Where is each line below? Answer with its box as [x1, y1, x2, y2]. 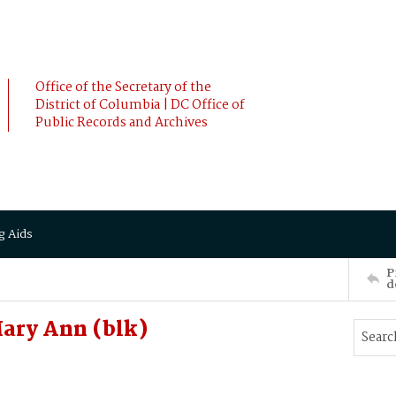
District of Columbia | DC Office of [35, 95, 245, 116]
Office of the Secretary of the [35, 77, 211, 98]
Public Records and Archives [35, 112, 208, 133]
